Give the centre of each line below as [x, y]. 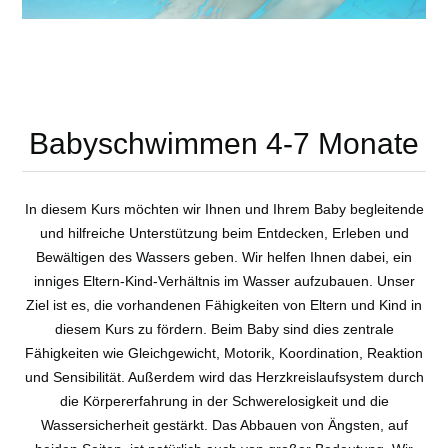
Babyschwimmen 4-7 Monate [224, 144]
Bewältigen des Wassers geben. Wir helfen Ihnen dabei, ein [224, 257]
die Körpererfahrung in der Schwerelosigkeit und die [224, 401]
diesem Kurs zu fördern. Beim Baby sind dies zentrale [224, 329]
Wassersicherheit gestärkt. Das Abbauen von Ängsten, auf [224, 425]
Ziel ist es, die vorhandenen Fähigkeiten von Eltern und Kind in [224, 305]
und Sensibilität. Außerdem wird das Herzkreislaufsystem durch [224, 377]
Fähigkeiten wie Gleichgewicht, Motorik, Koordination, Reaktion [224, 353]
